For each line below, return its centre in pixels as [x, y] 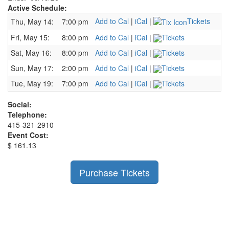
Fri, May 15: [30, 37]
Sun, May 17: [32, 68]
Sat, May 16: [31, 53]
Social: [20, 104]
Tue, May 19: [32, 83]
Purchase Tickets [114, 172]
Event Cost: [28, 135]
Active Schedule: [37, 8]
